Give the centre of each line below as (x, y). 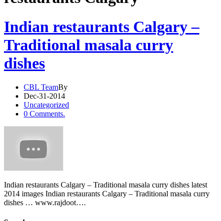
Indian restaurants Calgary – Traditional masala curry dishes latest (106, 185)
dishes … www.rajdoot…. (45, 203)
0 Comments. (44, 114)
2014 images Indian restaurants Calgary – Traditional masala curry (107, 194)
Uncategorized (46, 105)
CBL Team (41, 87)
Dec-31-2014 (44, 96)
